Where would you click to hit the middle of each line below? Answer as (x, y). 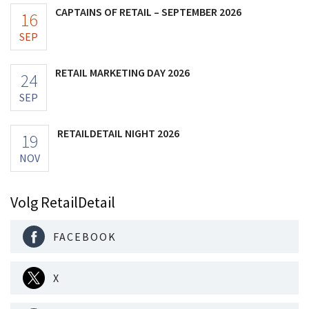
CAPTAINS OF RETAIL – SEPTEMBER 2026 (148, 11)
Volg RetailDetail (63, 202)
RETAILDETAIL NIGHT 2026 (118, 133)
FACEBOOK (85, 236)
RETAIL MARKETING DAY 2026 (122, 72)
